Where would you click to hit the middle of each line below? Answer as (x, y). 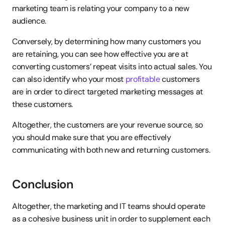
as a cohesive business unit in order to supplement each (111, 219)
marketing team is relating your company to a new (101, 8)
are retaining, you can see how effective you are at (100, 54)
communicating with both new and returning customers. (111, 150)
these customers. (42, 104)
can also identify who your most (69, 79)
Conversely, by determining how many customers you (106, 41)
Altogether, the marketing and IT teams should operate (109, 206)
